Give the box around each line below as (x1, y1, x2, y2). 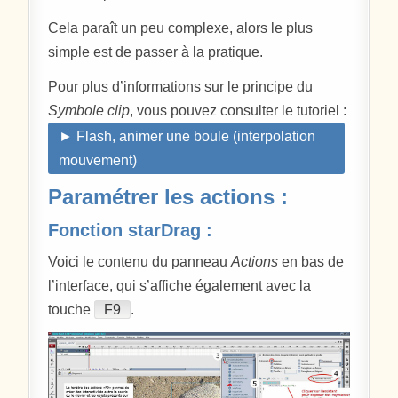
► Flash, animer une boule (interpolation (59, 128, 316, 144)
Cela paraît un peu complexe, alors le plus (48, 20, 314, 36)
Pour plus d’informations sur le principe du (48, 78, 314, 94)
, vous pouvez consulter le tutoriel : (130, 102, 347, 118)
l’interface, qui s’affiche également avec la (48, 277, 312, 293)
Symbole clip (48, 102, 131, 118)
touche (48, 301, 95, 317)
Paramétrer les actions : (48, 185, 289, 210)
